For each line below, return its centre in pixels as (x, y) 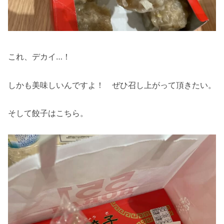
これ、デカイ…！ (39, 56)
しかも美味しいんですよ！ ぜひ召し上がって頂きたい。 (112, 85)
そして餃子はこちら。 (48, 113)
